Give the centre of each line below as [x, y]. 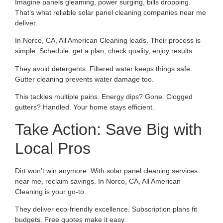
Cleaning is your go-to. [51, 191]
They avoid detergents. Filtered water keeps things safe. [104, 68]
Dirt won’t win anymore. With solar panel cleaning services [106, 170]
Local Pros [53, 148]
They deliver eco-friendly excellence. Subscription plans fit [106, 209]
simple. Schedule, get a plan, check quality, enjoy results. [105, 51]
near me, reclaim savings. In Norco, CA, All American [98, 181]
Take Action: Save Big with [109, 129]
